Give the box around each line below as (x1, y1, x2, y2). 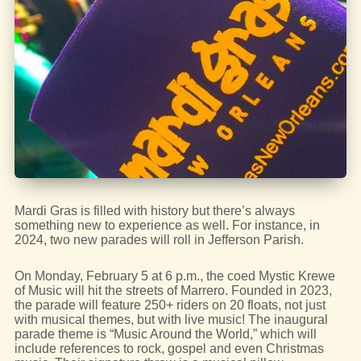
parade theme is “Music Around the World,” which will (14, 326, 317, 341)
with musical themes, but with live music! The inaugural (14, 312, 328, 326)
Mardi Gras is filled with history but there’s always (14, 203, 295, 218)
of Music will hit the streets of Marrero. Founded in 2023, (14, 283, 332, 297)
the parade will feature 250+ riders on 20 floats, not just (14, 297, 326, 312)
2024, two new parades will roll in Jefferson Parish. (14, 232, 304, 247)
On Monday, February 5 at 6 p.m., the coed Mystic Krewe (14, 268, 335, 283)
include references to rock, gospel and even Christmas (14, 341, 324, 355)
